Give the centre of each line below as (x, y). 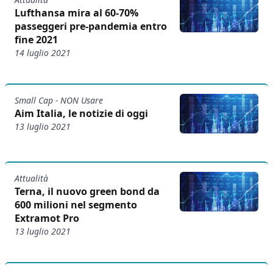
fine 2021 (36, 39)
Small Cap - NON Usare (59, 101)
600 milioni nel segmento (76, 205)
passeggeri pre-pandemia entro (91, 26)
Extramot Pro (47, 218)
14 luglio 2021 (43, 52)
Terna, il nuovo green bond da (87, 192)
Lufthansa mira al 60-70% (76, 12)
